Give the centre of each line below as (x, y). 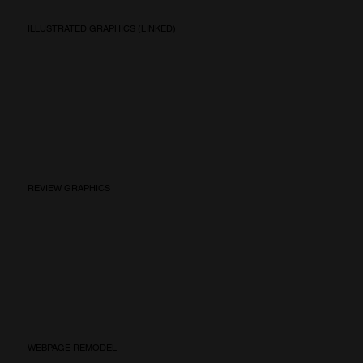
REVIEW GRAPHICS (69, 188)
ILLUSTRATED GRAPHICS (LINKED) (102, 28)
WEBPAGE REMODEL (73, 347)
